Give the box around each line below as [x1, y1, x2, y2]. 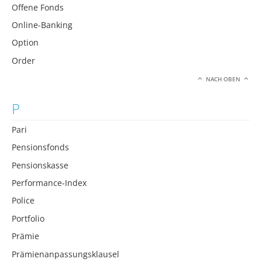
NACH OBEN [204, 75, 243, 84]
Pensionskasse [12, 159, 68, 171]
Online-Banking [12, 19, 73, 31]
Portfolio [12, 212, 44, 224]
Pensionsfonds [12, 142, 69, 153]
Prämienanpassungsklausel [12, 248, 119, 260]
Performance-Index [12, 177, 87, 189]
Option [12, 37, 39, 49]
